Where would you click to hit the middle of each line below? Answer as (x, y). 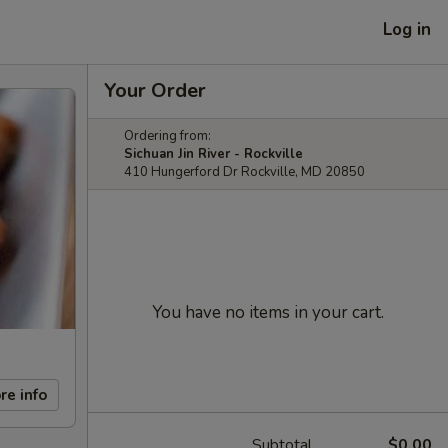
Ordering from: (167, 136)
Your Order (155, 90)
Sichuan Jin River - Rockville (213, 154)
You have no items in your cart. (268, 312)
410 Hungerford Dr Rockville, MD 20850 (244, 172)
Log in (407, 29)
